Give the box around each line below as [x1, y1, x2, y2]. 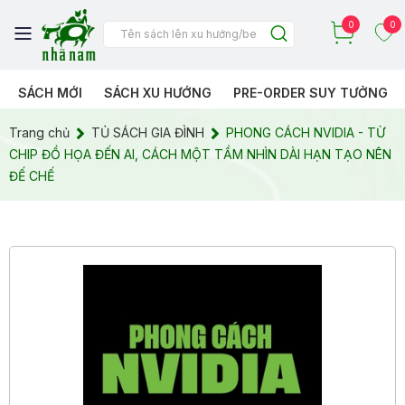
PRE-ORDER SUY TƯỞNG [233, 84, 388, 100]
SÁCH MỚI [18, 84, 82, 100]
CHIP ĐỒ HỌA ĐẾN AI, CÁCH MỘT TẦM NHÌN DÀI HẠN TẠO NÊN [9, 146, 391, 162]
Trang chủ [9, 124, 70, 140]
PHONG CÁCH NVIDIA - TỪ [226, 124, 385, 140]
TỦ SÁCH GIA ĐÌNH [91, 124, 204, 140]
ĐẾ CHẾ [9, 167, 54, 184]
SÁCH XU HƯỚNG [104, 84, 212, 100]
